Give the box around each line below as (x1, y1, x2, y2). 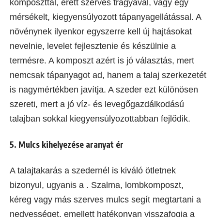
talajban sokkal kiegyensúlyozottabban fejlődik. (10, 114, 190, 124)
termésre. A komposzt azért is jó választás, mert (10, 56, 194, 66)
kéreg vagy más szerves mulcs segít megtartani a (10, 195, 201, 205)
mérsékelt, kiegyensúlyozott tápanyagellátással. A (10, 12, 201, 22)
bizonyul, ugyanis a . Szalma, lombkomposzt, (10, 180, 184, 190)
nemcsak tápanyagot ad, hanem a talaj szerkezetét (10, 70, 206, 80)
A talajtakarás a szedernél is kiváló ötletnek (10, 166, 176, 176)
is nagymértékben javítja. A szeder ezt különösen (10, 85, 198, 95)
